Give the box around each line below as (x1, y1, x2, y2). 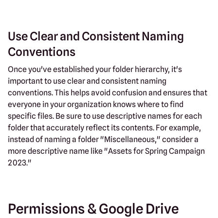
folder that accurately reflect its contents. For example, (8, 123, 201, 132)
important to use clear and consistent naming (8, 76, 166, 86)
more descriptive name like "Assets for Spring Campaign (8, 146, 205, 156)
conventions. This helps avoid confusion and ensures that (8, 88, 207, 97)
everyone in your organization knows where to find (8, 99, 183, 109)
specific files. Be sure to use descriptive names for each (8, 111, 202, 121)
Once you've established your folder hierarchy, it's (8, 64, 182, 74)
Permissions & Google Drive (8, 200, 179, 217)
